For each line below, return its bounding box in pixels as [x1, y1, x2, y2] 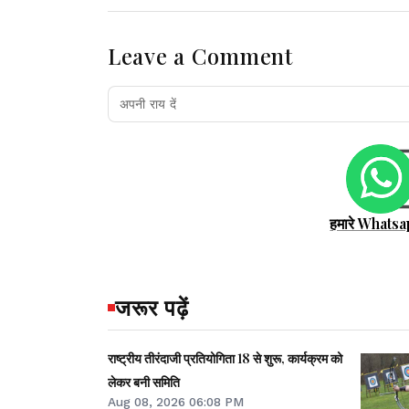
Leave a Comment [108, 41, 293, 71]
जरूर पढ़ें [115, 291, 189, 321]
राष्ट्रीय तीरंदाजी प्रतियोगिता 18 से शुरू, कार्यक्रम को [108, 349, 342, 367]
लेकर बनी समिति [108, 372, 180, 391]
